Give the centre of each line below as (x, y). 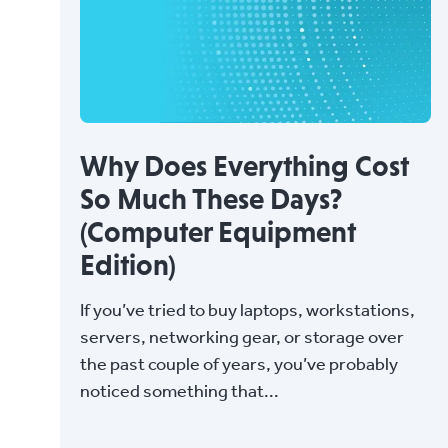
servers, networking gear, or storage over (242, 336)
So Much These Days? (211, 198)
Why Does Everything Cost (244, 165)
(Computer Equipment (218, 231)
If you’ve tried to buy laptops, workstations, (247, 309)
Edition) (128, 264)
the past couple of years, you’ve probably (239, 363)
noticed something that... (179, 390)
